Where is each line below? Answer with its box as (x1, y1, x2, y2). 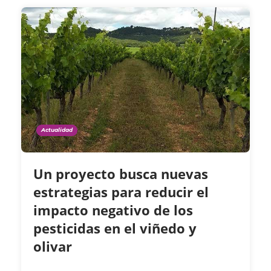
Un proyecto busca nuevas (33, 165, 208, 183)
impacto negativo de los (33, 201, 193, 220)
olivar (33, 237, 76, 256)
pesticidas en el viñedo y (33, 219, 197, 238)
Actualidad (41, 126, 73, 134)
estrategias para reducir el (33, 183, 209, 201)
